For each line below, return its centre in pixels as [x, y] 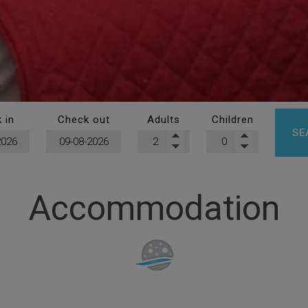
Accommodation [154, 209]
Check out [84, 119]
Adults [164, 119]
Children [232, 119]
